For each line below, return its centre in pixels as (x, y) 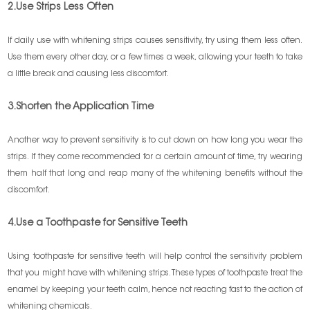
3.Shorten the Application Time (81, 108)
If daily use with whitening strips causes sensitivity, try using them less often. (155, 41)
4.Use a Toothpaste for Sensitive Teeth (98, 224)
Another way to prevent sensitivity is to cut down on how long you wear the (155, 141)
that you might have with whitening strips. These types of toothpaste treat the (155, 274)
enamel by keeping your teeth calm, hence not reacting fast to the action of (155, 290)
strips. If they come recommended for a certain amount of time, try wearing (155, 157)
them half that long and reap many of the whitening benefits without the (155, 174)
